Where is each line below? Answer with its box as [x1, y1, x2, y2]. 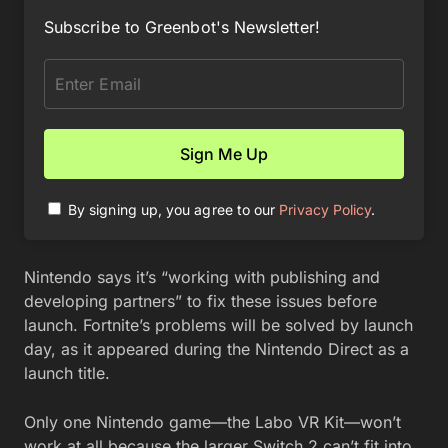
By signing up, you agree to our [68, 200, 280, 218]
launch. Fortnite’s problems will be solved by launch [24, 314, 413, 335]
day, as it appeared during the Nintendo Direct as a [24, 338, 409, 359]
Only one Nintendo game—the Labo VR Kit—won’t [24, 411, 401, 432]
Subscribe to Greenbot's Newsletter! [44, 16, 320, 37]
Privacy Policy [279, 200, 372, 218]
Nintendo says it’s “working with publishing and [24, 266, 380, 287]
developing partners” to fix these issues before [24, 290, 377, 311]
